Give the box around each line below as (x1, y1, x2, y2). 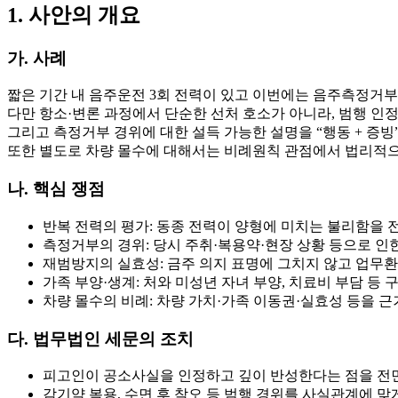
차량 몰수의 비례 (43, 292, 149, 308)
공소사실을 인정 (103, 368, 206, 384)
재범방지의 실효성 (43, 255, 160, 271)
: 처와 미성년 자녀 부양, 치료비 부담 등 (136, 274, 385, 290)
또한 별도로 (7, 143, 85, 159)
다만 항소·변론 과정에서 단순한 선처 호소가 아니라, (7, 106, 338, 122)
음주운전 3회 (89, 87, 171, 103)
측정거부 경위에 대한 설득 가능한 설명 (53, 124, 298, 140)
